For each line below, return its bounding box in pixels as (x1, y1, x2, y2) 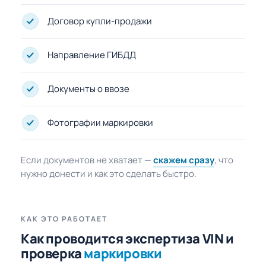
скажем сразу (153, 154, 214, 167)
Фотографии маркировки (47, 116, 153, 129)
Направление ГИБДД (47, 49, 136, 62)
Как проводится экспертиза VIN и (21, 230, 234, 248)
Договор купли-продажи (47, 15, 152, 28)
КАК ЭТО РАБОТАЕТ (21, 214, 107, 224)
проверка (21, 245, 84, 263)
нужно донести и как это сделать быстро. (21, 167, 197, 180)
